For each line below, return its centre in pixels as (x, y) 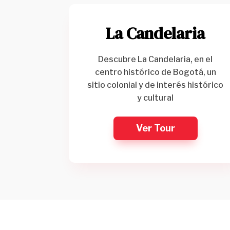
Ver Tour (155, 128)
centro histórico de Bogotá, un (155, 72)
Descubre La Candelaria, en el (156, 59)
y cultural (156, 98)
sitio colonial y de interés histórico (156, 85)
